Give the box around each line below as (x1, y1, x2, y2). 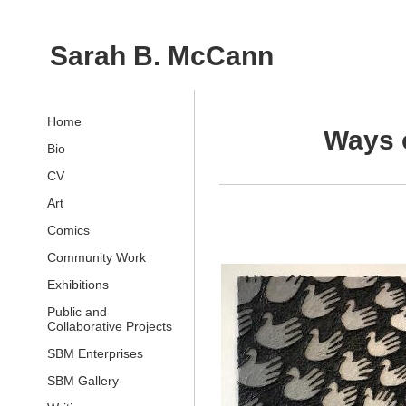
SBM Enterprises (47, 345, 143, 361)
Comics (47, 222, 90, 237)
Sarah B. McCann (50, 41, 274, 72)
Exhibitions (47, 276, 109, 292)
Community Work (47, 249, 146, 265)
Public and (47, 304, 107, 319)
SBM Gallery (47, 372, 119, 388)
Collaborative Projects (47, 318, 172, 333)
